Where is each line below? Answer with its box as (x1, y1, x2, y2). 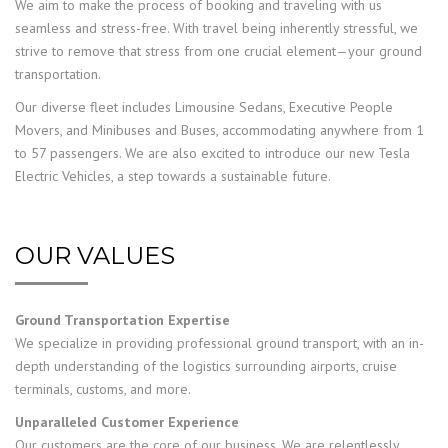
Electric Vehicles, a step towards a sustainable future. (15, 167, 331, 185)
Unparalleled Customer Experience (15, 413, 239, 431)
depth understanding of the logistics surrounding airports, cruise (15, 357, 397, 375)
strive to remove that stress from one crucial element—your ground (15, 42, 422, 60)
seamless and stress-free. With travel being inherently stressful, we (15, 19, 418, 37)
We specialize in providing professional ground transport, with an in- (15, 334, 424, 352)
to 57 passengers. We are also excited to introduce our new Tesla (15, 144, 410, 162)
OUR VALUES (15, 241, 175, 270)
